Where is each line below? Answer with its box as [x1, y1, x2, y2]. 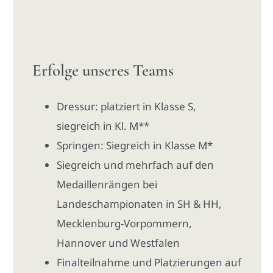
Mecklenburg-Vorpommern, [57, 216, 193, 230]
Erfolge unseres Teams [32, 60, 174, 80]
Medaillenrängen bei [57, 177, 158, 191]
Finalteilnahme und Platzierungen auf [57, 255, 242, 269]
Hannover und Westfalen [57, 235, 180, 250]
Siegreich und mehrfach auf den [57, 157, 214, 172]
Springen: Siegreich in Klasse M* [57, 138, 213, 152]
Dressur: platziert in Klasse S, [57, 99, 197, 113]
